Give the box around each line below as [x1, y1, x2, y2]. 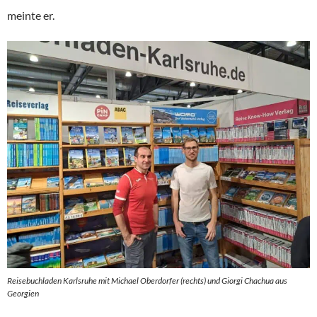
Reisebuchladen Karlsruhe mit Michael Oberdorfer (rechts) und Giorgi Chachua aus [7, 275, 287, 287]
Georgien [7, 288, 39, 299]
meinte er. [7, 8, 54, 23]
